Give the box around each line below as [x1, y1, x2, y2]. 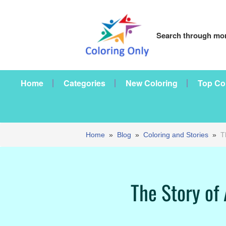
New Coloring [126, 77, 178, 89]
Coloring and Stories [143, 131, 208, 139]
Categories [64, 77, 105, 89]
